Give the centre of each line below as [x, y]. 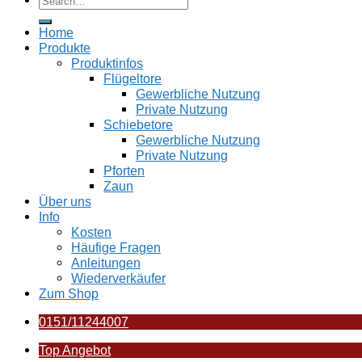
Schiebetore [138, 124]
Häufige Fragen [116, 247]
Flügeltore [133, 78]
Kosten [91, 232]
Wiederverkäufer [118, 278]
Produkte [65, 47]
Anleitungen [106, 262]
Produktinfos [107, 63]
